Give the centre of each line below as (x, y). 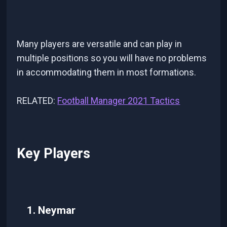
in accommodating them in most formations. (107, 72)
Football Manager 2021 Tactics (119, 101)
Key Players (54, 153)
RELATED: (37, 101)
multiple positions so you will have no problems (112, 58)
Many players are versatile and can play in (100, 44)
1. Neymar (51, 210)
